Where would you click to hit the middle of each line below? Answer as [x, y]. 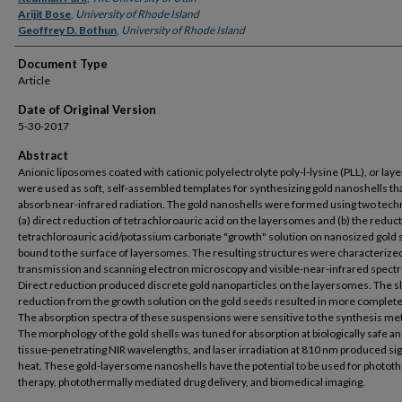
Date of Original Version [87, 109]
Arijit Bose [44, 14]
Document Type [63, 64]
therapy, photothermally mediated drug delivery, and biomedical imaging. [192, 382]
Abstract [43, 155]
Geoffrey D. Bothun [67, 30]
